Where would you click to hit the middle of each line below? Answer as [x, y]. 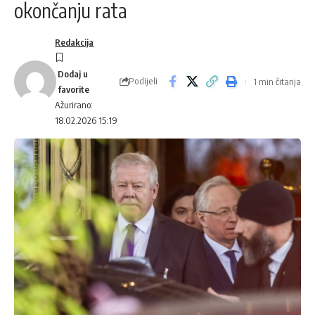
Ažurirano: [74, 105]
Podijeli [143, 81]
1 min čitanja [277, 81]
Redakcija [75, 43]
